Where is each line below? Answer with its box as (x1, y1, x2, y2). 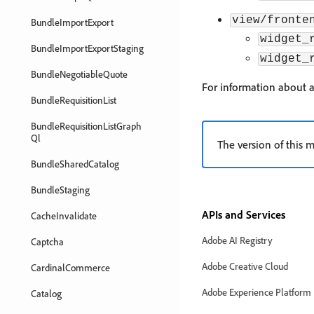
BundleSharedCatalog (31, 158, 119, 170)
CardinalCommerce (31, 261, 110, 273)
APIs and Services (202, 207, 285, 221)
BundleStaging (31, 184, 90, 196)
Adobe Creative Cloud (202, 260, 288, 272)
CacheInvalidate (31, 210, 97, 221)
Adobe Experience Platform (202, 286, 311, 298)
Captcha (31, 235, 64, 247)
